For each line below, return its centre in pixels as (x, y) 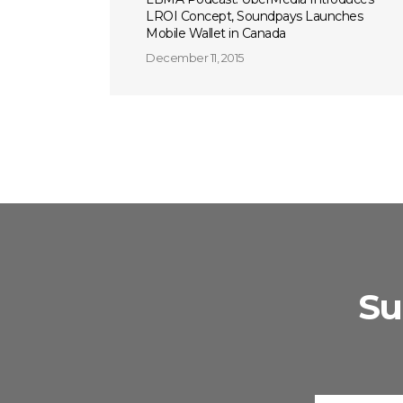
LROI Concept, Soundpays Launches (254, 16)
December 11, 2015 (195, 58)
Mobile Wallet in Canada (216, 33)
